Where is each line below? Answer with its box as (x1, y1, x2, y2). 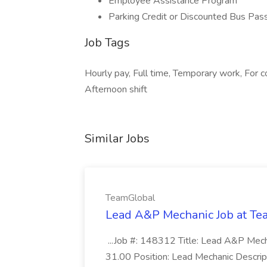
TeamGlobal (105, 191, 155, 204)
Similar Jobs (85, 131, 150, 147)
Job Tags (85, 35, 130, 51)
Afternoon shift (85, 83, 147, 96)
